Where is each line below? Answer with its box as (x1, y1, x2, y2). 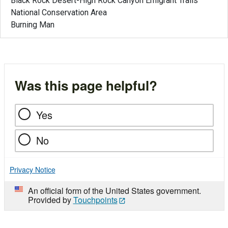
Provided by (27, 193, 73, 206)
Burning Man (11, 20, 54, 30)
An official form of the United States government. (27, 184, 201, 196)
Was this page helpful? (14, 75, 157, 95)
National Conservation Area (11, 8, 107, 18)
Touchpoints (73, 193, 118, 206)
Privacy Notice (9, 164, 55, 175)
